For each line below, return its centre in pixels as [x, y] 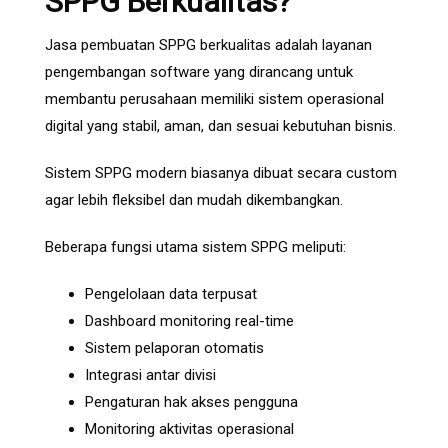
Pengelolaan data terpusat [171, 294]
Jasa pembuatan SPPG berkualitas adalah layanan [208, 45]
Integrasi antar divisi [150, 375]
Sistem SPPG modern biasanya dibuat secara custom [221, 173]
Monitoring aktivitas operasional [189, 429]
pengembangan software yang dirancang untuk [199, 72]
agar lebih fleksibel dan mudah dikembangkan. [194, 200]
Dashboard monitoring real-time [189, 321]
